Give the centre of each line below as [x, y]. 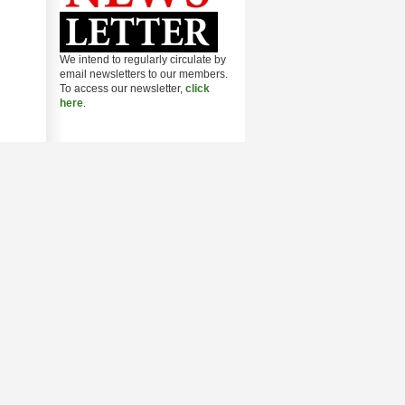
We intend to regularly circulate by [143, 60]
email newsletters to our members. [144, 74]
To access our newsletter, [122, 89]
